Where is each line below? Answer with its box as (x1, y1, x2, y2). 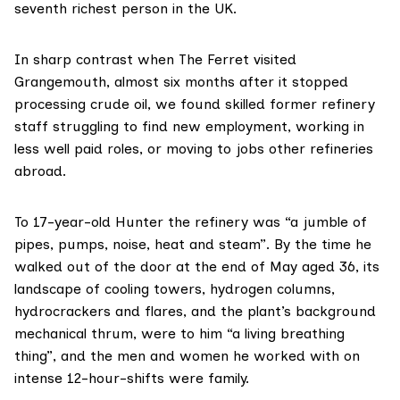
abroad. (14, 162, 66, 180)
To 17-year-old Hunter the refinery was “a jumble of (14, 213, 367, 231)
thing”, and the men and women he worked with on (14, 347, 360, 365)
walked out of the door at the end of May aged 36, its (14, 258, 379, 276)
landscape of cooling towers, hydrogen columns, (14, 280, 335, 298)
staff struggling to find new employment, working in (14, 118, 364, 136)
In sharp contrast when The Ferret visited (14, 51, 296, 69)
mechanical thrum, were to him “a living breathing (14, 325, 345, 343)
